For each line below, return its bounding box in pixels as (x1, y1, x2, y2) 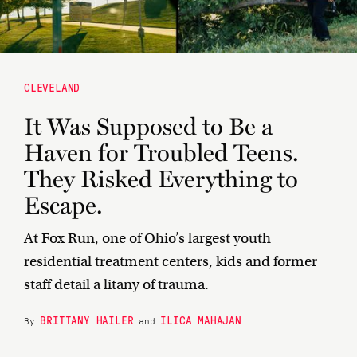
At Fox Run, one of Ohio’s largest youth (24, 229, 271, 247)
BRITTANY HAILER (40, 312, 134, 327)
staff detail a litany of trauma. (24, 276, 209, 293)
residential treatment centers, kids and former (24, 253, 317, 270)
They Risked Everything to (24, 165, 298, 194)
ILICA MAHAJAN (160, 312, 241, 327)
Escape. (24, 191, 103, 220)
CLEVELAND (24, 80, 80, 94)
